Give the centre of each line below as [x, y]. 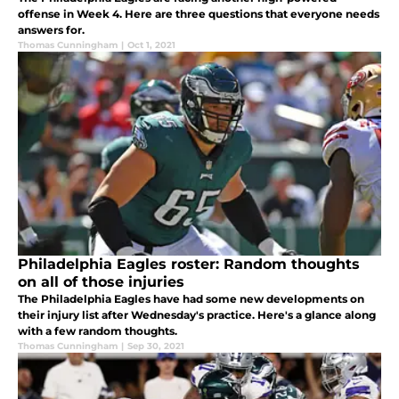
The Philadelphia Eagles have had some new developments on [191, 298]
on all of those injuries [101, 281]
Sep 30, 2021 [156, 346]
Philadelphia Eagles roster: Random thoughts [189, 264]
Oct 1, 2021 [151, 45]
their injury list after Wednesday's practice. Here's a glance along [197, 314]
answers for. [51, 29]
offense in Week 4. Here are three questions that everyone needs [199, 13]
